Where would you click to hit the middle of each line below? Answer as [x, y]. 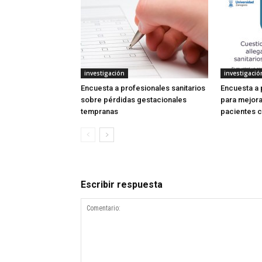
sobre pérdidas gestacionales [134, 100]
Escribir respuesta [122, 185]
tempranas [99, 111]
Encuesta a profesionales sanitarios [143, 88]
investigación [104, 73]
